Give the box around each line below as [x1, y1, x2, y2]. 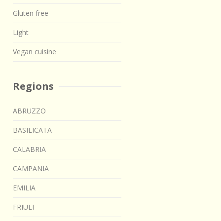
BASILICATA [13, 125, 52, 135]
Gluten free [13, 8, 48, 18]
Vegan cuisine [13, 47, 56, 57]
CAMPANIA [13, 164, 49, 174]
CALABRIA [13, 145, 46, 154]
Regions [13, 79, 54, 93]
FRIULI [13, 202, 34, 212]
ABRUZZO [13, 106, 46, 116]
